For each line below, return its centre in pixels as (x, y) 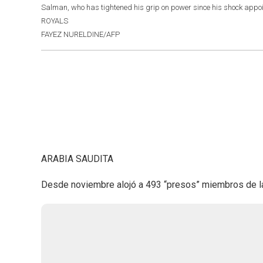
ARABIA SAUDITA (77, 159)
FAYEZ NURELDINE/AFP (80, 34)
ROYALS (55, 21)
